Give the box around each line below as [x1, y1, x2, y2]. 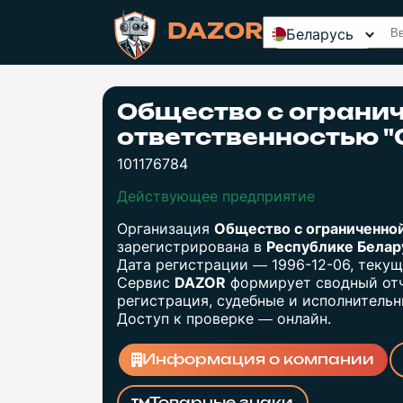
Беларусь [286, 25, 354, 43]
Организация [117, 219, 214, 237]
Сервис [117, 273, 175, 291]
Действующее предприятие [117, 187, 315, 205]
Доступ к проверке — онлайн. [117, 309, 331, 327]
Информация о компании [142, 353, 375, 368]
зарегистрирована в [117, 237, 266, 255]
